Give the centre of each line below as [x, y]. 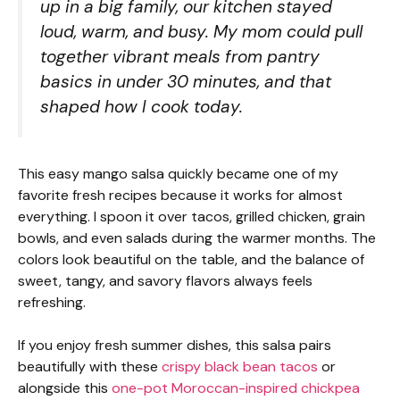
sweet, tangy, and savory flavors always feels [165, 280]
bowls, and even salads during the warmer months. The [197, 237]
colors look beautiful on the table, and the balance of [191, 259]
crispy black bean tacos [240, 366]
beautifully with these [90, 366]
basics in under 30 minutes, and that [186, 81]
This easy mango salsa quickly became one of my [178, 173]
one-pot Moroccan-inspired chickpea [236, 387]
